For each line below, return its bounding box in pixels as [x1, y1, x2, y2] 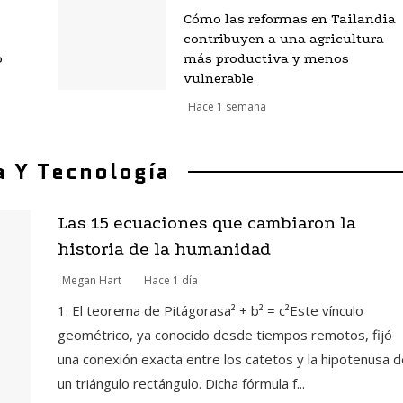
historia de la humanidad [57, 238, 271, 260]
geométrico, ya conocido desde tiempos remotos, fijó [57, 326, 392, 345]
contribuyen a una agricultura [183, 31, 384, 48]
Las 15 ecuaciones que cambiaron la [57, 212, 356, 234]
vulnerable [183, 70, 254, 87]
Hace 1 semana [187, 99, 266, 115]
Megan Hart [61, 273, 121, 289]
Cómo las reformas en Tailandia [183, 11, 396, 28]
